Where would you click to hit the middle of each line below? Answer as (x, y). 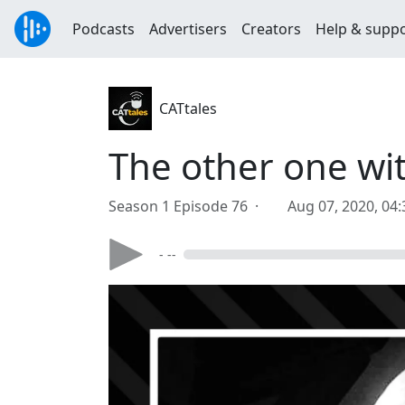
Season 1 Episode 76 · (187, 206)
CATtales (188, 108)
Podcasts (104, 29)
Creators (271, 29)
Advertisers (188, 29)
